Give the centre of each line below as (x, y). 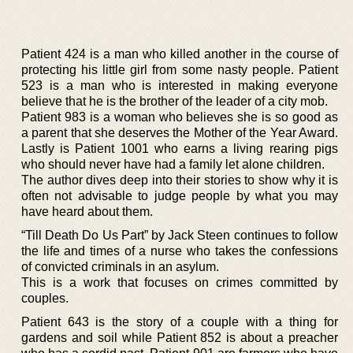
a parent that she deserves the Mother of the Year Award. (180, 132)
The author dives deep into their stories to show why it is (180, 180)
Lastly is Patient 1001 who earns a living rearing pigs (180, 148)
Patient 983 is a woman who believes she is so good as (180, 117)
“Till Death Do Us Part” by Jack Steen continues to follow (180, 235)
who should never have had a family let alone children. (173, 164)
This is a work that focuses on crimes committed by (180, 282)
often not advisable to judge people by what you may (180, 195)
